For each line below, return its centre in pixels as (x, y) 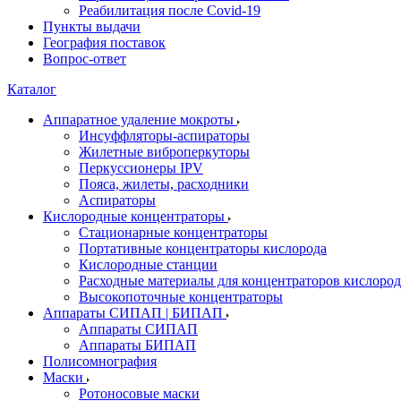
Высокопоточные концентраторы (181, 297)
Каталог (32, 89)
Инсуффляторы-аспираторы (164, 136)
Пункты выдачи (92, 26)
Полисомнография (100, 361)
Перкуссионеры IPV (141, 168)
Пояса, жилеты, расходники (164, 184)
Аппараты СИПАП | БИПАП (135, 313)
